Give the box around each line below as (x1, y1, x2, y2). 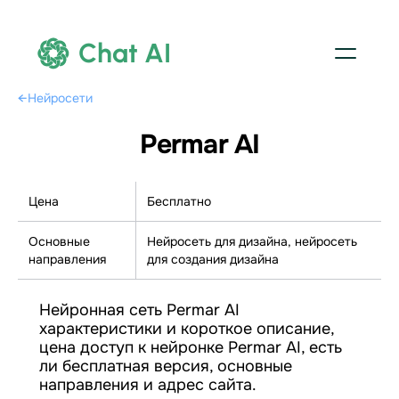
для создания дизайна (147, 251, 279, 267)
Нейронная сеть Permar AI (39, 300, 240, 320)
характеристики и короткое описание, (39, 319, 334, 338)
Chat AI (78, 37, 171, 69)
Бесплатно (147, 193, 211, 209)
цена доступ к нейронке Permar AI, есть (39, 338, 342, 357)
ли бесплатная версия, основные (39, 356, 292, 376)
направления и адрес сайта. (39, 375, 256, 395)
